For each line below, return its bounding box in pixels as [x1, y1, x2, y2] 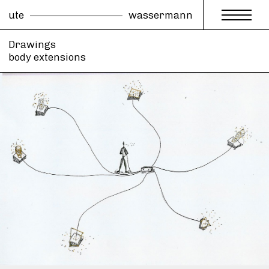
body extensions [8, 51, 86, 63]
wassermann [128, 9, 193, 21]
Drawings [8, 38, 56, 50]
